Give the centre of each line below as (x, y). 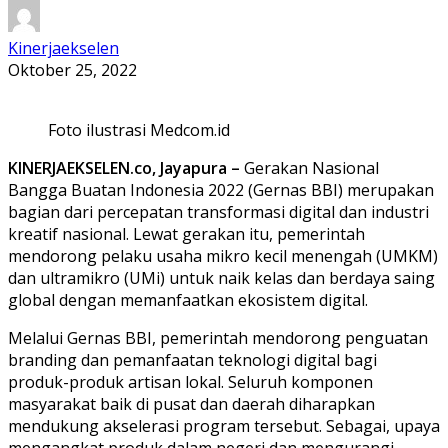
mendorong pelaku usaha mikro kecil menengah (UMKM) (223, 255)
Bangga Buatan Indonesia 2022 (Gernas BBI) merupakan (221, 189)
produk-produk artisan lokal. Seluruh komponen (190, 381)
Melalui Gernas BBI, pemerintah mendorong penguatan (218, 337)
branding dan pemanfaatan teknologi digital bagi (192, 359)
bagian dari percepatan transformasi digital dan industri (218, 211)
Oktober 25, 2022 (72, 69)
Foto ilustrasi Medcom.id (139, 129)
